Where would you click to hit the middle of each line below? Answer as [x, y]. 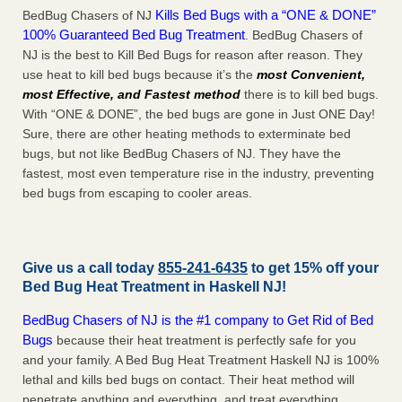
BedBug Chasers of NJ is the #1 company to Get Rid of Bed [198, 320]
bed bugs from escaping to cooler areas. [137, 193]
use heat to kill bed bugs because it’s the [138, 75]
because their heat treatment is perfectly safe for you [205, 341]
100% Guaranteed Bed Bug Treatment [134, 35]
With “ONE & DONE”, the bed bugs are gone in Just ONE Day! [199, 114]
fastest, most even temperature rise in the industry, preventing [198, 174]
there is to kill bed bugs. [310, 95]
